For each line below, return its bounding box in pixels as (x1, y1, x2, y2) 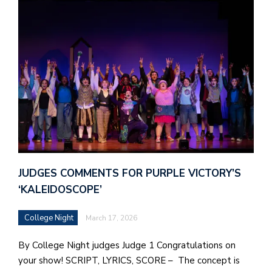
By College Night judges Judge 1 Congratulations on (18, 239, 236, 252)
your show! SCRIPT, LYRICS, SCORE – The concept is (18, 254, 240, 267)
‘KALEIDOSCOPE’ (18, 183, 102, 197)
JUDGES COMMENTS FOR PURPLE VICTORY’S (18, 166, 241, 181)
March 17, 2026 (86, 213, 137, 223)
